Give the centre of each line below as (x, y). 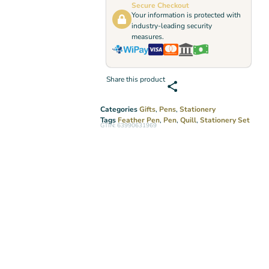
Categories (119, 110)
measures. (148, 37)
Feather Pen (139, 120)
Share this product (136, 80)
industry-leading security (172, 26)
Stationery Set (225, 120)
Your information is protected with (186, 15)
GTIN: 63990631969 (129, 126)
